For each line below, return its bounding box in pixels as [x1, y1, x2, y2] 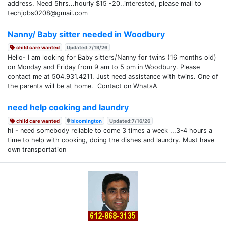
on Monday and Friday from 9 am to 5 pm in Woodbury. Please [8, 63, 200, 71]
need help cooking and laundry [8, 102, 129, 112]
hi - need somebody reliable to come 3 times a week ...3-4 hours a [8, 126, 212, 134]
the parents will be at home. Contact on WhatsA [8, 82, 157, 90]
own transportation [8, 145, 66, 153]
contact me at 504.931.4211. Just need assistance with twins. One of [8, 72, 218, 80]
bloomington [71, 118, 102, 124]
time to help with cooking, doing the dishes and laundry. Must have [8, 136, 214, 144]
